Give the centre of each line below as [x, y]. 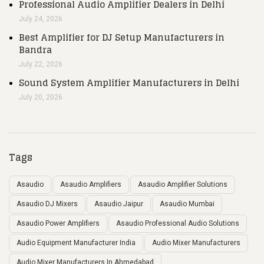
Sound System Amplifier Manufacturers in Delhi [129, 82]
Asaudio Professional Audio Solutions [178, 223]
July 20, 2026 [41, 97]
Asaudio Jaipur [119, 204]
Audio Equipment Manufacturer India [76, 242]
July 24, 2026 [41, 19]
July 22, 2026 [41, 64]
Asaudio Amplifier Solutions [183, 184]
